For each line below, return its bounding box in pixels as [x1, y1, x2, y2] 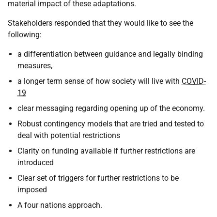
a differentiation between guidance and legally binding [17, 49, 203, 59]
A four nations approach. [17, 201, 102, 210]
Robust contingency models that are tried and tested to [17, 119, 204, 128]
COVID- [182, 77, 206, 86]
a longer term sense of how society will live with [17, 77, 182, 86]
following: [8, 30, 42, 39]
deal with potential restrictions [17, 131, 120, 140]
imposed [17, 185, 47, 194]
